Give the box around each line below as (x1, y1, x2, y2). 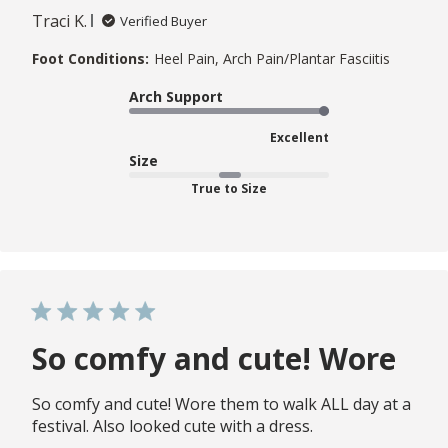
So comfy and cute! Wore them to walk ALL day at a (32, 392, 411, 415)
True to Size (191, 179, 267, 197)
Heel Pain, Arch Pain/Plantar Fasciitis (154, 48, 390, 68)
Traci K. (32, 9, 87, 32)
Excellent (270, 128, 329, 146)
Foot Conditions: (32, 48, 149, 68)
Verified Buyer (120, 11, 207, 30)
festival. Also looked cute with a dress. (32, 414, 313, 437)
